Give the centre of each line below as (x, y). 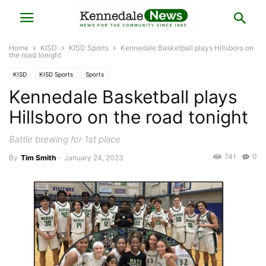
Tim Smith (38, 158)
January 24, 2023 (94, 158)
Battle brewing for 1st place (65, 139)
